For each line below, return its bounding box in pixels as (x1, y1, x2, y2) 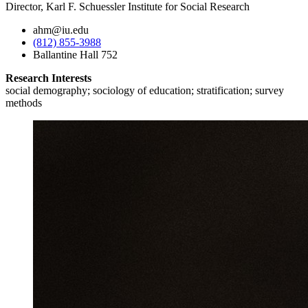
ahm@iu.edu (33, 24, 89, 36)
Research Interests (5, 72, 91, 85)
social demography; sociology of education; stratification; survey (5, 85, 284, 97)
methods (5, 97, 42, 109)
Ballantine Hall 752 (33, 49, 118, 61)
